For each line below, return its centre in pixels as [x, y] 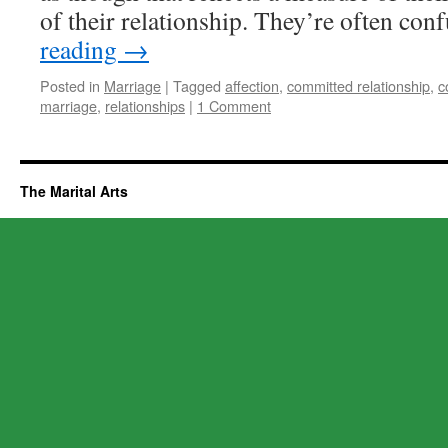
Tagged [197, 85]
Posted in [70, 85]
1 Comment [234, 105]
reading [81, 49]
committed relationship [358, 85]
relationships [145, 105]
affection [252, 85]
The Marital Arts [74, 191]
